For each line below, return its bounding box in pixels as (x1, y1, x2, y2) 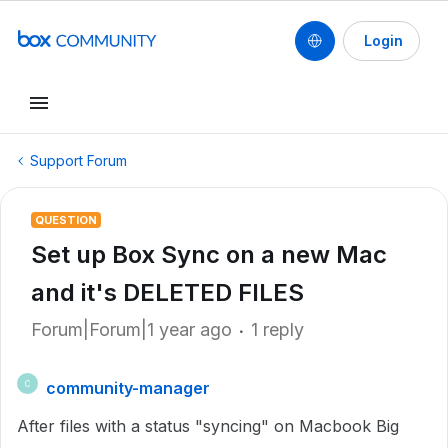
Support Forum (30, 152, 127, 169)
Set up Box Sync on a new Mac (31, 240, 387, 269)
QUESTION (35, 213, 97, 227)
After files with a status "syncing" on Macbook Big (17, 416, 399, 436)
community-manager (46, 378, 210, 398)
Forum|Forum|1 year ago (31, 319, 232, 340)
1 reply (251, 319, 304, 340)
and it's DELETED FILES (31, 278, 304, 307)
